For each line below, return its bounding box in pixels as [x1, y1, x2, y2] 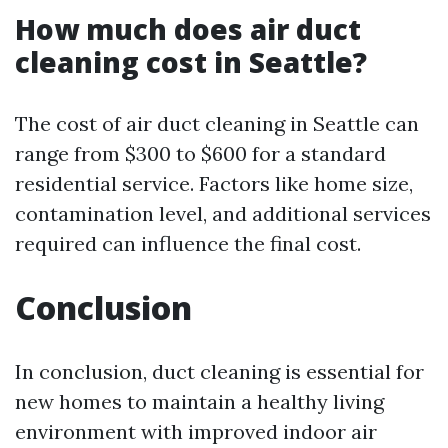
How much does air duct [15, 10, 361, 48]
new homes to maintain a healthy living [15, 389, 384, 414]
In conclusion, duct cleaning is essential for [15, 359, 424, 384]
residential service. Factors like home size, [15, 171, 413, 196]
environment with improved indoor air [15, 419, 377, 444]
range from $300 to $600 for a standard [15, 141, 386, 166]
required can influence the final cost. [15, 231, 361, 256]
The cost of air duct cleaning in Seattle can [15, 111, 419, 136]
